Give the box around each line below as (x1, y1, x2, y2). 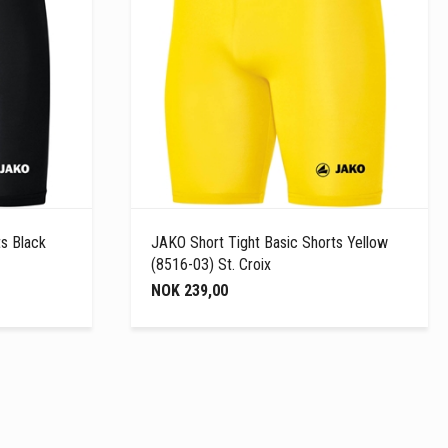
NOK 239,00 (151, 280, 229, 300)
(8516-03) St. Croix (151, 254, 272, 274)
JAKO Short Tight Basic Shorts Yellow (151, 232, 389, 252)
